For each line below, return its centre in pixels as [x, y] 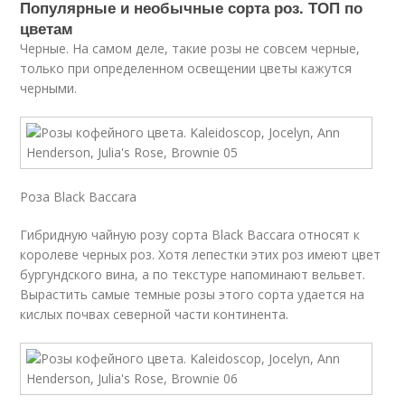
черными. [49, 88]
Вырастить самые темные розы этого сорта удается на [193, 294]
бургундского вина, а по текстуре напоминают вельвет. [193, 274]
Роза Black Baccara [79, 197]
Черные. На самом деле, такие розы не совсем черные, [190, 48]
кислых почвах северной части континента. [155, 314]
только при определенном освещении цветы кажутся [186, 68]
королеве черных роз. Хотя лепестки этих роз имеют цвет [201, 254]
